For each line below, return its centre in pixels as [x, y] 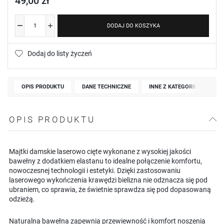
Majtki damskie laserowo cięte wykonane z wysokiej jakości [100, 151]
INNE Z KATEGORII [172, 86]
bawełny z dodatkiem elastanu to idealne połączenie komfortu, [105, 161]
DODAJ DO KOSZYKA [133, 25]
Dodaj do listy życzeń [60, 53]
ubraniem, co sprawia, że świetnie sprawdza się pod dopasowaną [110, 189]
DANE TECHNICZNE [106, 86]
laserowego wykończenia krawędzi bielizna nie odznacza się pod [108, 180]
